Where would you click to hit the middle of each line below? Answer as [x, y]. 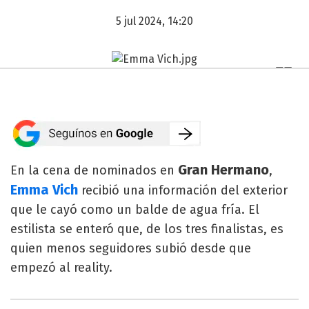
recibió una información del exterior [183, 190]
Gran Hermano [222, 169]
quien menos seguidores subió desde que [131, 248]
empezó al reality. [61, 267]
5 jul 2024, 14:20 [154, 21]
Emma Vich [44, 189]
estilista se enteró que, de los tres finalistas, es [147, 229]
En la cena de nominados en [92, 170]
